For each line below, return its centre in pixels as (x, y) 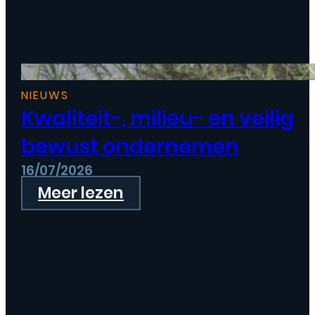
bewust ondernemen (130, 147)
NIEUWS (45, 96)
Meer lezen (81, 193)
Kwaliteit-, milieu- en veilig (157, 118)
